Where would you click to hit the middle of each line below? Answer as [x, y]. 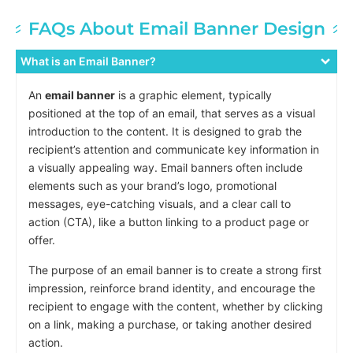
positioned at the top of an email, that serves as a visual [172, 113]
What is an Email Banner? [88, 61]
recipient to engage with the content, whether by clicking [176, 306]
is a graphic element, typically [193, 95]
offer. [42, 240]
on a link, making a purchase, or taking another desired [170, 324]
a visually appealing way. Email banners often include [165, 168]
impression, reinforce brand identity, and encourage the [172, 288]
